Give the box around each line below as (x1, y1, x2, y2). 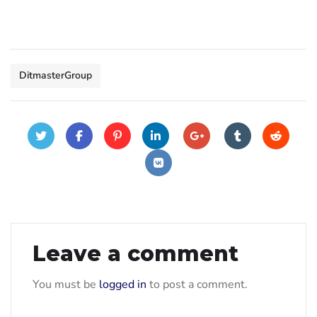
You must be (33, 276, 99, 292)
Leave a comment (33, 240, 238, 267)
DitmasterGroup (19, 68, 92, 82)
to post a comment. (146, 276, 248, 292)
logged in (99, 276, 146, 292)
